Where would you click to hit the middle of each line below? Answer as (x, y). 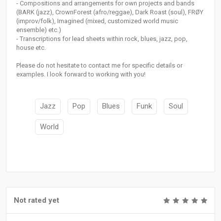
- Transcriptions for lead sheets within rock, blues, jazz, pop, (102, 39)
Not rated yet (37, 201)
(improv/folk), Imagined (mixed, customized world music (97, 21)
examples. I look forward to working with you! (81, 74)
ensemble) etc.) (39, 30)
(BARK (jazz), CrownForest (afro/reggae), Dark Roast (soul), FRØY (110, 12)
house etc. (31, 48)
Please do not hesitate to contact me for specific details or (99, 66)
